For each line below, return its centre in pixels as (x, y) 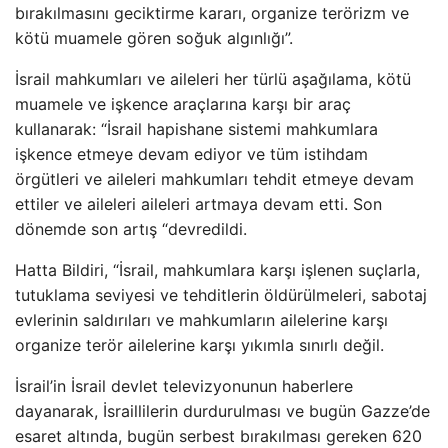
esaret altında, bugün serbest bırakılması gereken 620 (218, 436)
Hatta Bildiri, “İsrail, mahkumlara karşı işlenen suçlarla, (217, 270)
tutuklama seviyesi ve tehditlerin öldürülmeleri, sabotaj (221, 295)
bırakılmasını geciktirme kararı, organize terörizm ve (212, 13)
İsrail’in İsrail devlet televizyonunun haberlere (184, 386)
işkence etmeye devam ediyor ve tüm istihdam (191, 154)
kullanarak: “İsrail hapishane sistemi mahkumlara (196, 129)
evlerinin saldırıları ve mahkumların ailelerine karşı (201, 320)
